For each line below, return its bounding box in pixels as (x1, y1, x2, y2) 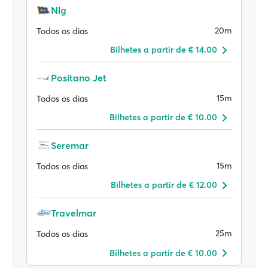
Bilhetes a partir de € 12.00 (111, 179, 217, 190)
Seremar (51, 139, 89, 151)
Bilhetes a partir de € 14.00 (110, 44, 217, 55)
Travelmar (51, 207, 96, 219)
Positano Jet (51, 72, 106, 84)
